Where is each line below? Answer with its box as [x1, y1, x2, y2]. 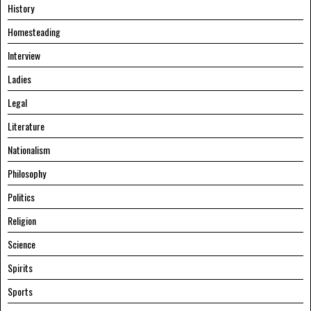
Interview [8, 47, 40, 62]
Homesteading [8, 24, 60, 39]
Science [8, 236, 35, 251]
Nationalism [8, 142, 50, 157]
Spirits [8, 260, 33, 275]
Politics [8, 189, 35, 204]
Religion [8, 212, 36, 228]
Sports [8, 283, 33, 299]
